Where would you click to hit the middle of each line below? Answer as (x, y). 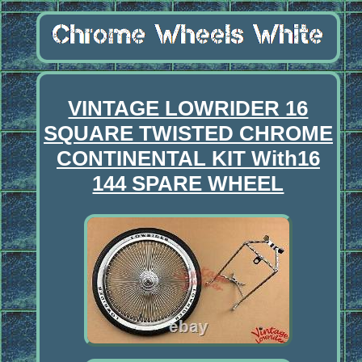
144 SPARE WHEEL (188, 183)
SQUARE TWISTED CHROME (188, 133)
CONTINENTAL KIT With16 (188, 158)
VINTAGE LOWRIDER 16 (188, 108)
